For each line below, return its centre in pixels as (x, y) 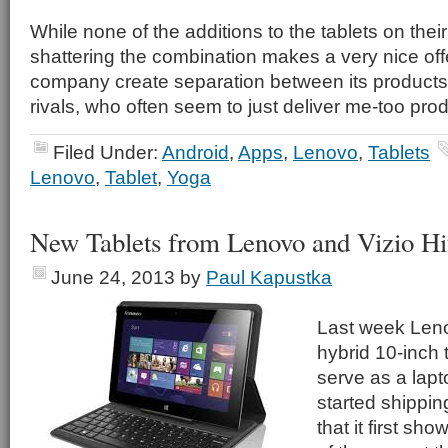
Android (195, 152)
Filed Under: (107, 152)
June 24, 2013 (113, 277)
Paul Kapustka (269, 277)
